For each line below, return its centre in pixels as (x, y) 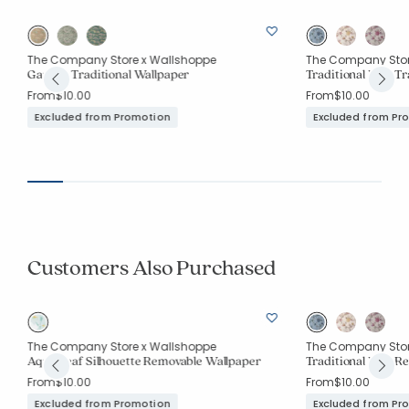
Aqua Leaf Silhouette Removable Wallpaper (144, 361)
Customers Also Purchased (152, 267)
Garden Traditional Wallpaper (109, 74)
